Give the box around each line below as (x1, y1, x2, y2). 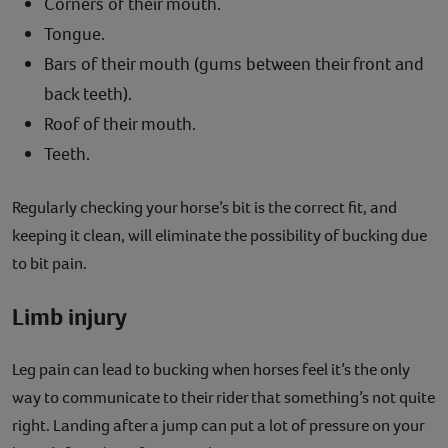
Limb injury (12, 300, 127, 333)
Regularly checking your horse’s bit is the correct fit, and (12, 195, 397, 219)
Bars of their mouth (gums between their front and (44, 51, 424, 76)
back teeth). (44, 81, 132, 106)
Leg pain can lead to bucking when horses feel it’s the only (12, 357, 410, 381)
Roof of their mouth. (44, 111, 196, 136)
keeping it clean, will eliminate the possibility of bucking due (12, 223, 427, 247)
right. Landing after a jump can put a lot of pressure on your (12, 413, 424, 437)
